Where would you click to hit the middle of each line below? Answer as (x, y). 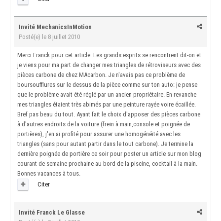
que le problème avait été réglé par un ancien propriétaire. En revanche (107, 94)
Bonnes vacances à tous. (49, 173)
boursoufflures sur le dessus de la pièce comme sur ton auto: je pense (107, 84)
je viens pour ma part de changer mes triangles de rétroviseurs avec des (109, 65)
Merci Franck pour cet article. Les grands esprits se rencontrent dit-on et (109, 55)
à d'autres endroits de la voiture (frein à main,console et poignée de (104, 124)
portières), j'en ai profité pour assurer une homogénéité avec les (99, 134)
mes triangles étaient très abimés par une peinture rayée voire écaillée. (107, 104)
